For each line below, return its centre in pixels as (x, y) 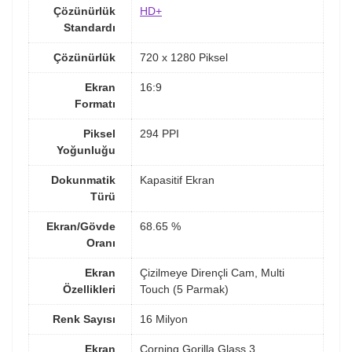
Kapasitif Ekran (177, 180)
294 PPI (159, 134)
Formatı (95, 104)
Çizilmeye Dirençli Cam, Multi (212, 273)
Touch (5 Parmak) (184, 290)
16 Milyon (164, 319)
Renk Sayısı (84, 319)
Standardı (90, 28)
